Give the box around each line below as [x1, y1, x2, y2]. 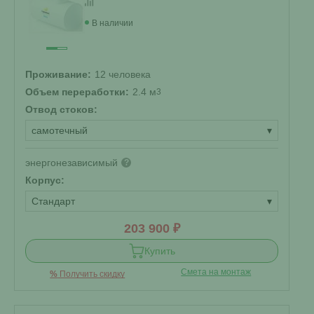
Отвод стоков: [25, 104, 97, 115]
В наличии [92, 18, 133, 28]
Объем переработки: [25, 86, 129, 97]
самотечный [32, 125, 88, 136]
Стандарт [32, 196, 75, 207]
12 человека [95, 69, 151, 80]
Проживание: [25, 69, 91, 80]
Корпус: [25, 175, 64, 186]
